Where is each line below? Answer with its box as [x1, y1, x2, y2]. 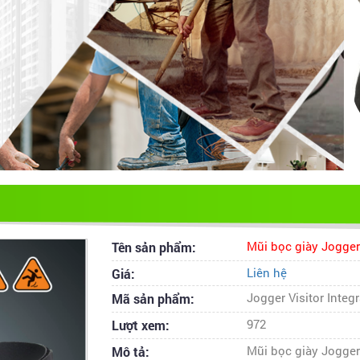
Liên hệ [246, 265, 287, 281]
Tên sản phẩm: [112, 239, 196, 256]
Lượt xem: [112, 317, 170, 334]
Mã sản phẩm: [112, 290, 194, 308]
